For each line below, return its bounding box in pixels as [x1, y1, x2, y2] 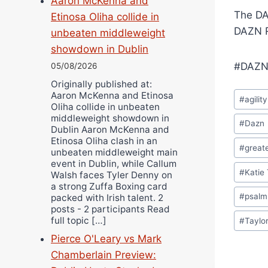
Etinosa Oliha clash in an [51, 135, 157, 147]
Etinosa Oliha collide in [51, 11, 159, 23]
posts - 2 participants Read [51, 203, 170, 215]
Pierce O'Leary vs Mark [51, 232, 162, 245]
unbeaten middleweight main [51, 146, 178, 158]
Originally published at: [51, 78, 152, 90]
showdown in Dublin [51, 43, 148, 56]
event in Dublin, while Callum [51, 157, 176, 169]
